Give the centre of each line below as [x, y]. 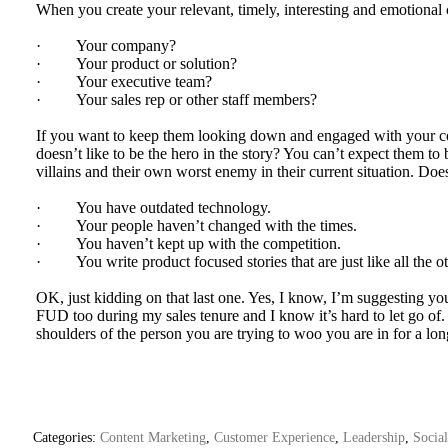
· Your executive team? [124, 81]
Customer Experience [274, 437]
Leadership [374, 437]
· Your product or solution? [136, 63]
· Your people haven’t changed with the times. [196, 225]
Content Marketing [153, 437]
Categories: [66, 437]
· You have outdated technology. [153, 207]
